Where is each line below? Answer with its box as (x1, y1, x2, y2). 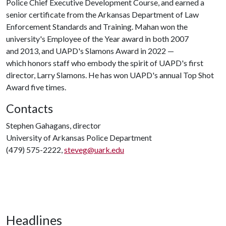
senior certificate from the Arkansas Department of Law (6, 10, 199, 19)
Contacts (6, 101, 53, 116)
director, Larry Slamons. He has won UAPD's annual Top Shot (6, 70, 214, 80)
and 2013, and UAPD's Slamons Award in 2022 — (6, 46, 174, 55)
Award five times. (6, 82, 66, 92)
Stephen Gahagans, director (6, 121, 101, 130)
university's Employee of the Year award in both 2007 (6, 34, 189, 43)
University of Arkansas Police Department (6, 133, 152, 142)
